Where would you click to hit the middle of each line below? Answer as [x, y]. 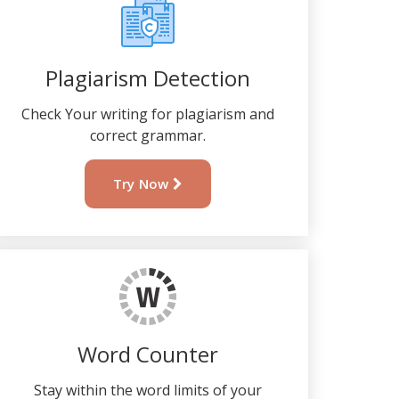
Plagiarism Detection [148, 78]
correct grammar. [148, 135]
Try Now [143, 183]
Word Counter [148, 354]
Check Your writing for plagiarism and [148, 114]
